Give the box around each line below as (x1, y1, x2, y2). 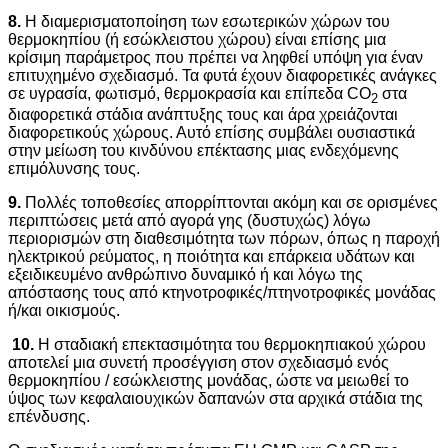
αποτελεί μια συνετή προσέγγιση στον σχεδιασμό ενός (8, 353, 389, 371)
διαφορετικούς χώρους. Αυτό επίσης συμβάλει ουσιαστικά (8, 123, 415, 141)
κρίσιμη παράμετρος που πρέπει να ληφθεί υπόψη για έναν (8, 48, 423, 66)
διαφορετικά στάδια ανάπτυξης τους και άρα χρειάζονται (8, 105, 398, 123)
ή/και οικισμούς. (8, 301, 120, 319)
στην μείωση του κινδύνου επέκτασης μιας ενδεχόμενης (8, 141, 399, 159)
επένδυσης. (8, 407, 90, 425)
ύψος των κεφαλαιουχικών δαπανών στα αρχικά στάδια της (8, 389, 423, 407)
